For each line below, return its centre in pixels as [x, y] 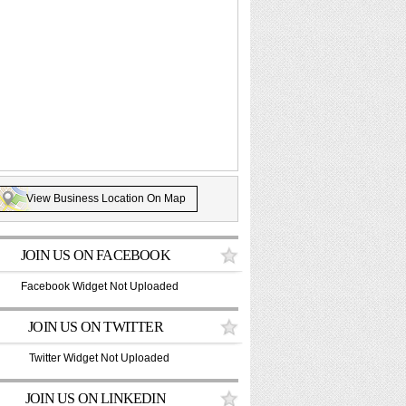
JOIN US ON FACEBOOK [96, 255]
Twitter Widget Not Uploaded [99, 358]
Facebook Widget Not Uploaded [99, 286]
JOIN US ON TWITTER [96, 327]
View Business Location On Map [106, 198]
